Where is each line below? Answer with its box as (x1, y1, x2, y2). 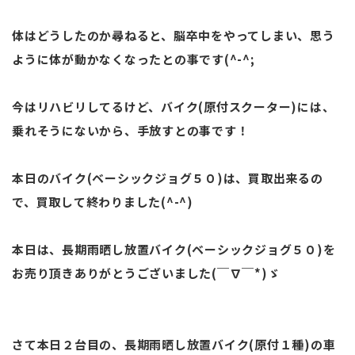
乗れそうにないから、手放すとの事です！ (12, 121, 250, 139)
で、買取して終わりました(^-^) (12, 193, 193, 210)
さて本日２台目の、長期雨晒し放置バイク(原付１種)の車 (12, 335, 336, 353)
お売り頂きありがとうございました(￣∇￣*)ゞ (12, 264, 281, 281)
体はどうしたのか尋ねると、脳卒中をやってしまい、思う (12, 26, 335, 44)
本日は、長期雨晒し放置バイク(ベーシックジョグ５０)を (12, 240, 336, 258)
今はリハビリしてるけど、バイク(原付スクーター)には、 (12, 97, 335, 115)
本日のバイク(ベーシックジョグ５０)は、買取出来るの (12, 169, 323, 186)
